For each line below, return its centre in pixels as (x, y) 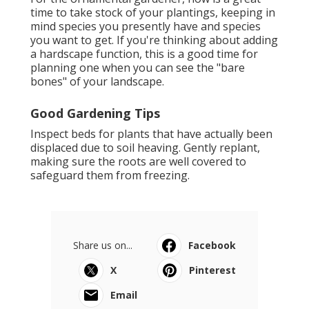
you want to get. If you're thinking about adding (154, 40)
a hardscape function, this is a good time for (144, 54)
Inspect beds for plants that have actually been (151, 134)
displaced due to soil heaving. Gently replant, (145, 148)
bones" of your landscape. (97, 82)
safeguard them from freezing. (110, 176)
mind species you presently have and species (146, 27)
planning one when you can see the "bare (138, 68)
